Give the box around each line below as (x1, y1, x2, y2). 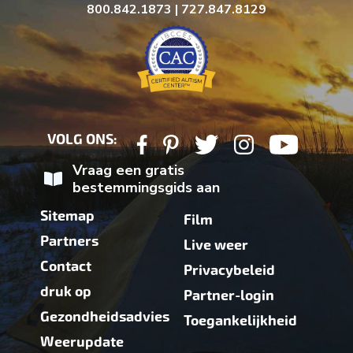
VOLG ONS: (47, 131, 118, 149)
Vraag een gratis (72, 160, 184, 180)
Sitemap (40, 207, 95, 225)
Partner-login (184, 287, 274, 305)
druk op (40, 283, 91, 301)
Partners (40, 232, 98, 251)
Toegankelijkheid (184, 312, 297, 330)
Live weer (184, 236, 248, 255)
